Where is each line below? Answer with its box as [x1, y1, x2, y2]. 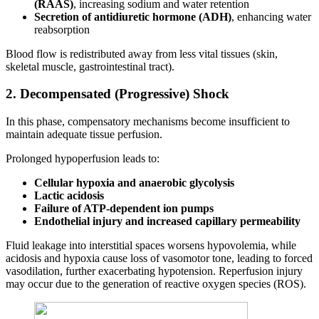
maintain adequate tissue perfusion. [6, 128, 162, 141]
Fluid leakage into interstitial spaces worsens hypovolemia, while [6, 239, 296, 252]
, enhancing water [231, 10, 311, 23]
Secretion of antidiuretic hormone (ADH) [34, 10, 231, 23]
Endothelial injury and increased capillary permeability [34, 215, 300, 228]
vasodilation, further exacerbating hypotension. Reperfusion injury [6, 265, 303, 278]
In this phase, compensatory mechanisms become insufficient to [6, 115, 290, 128]
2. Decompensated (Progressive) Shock [6, 86, 229, 102]
